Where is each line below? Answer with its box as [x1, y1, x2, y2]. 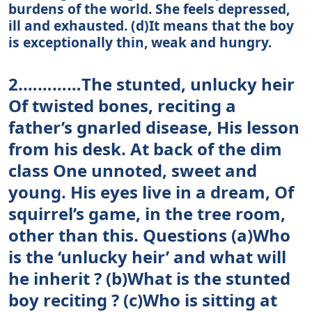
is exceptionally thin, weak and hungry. [8, 32, 272, 52]
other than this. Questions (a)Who [8, 223, 290, 247]
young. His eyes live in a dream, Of [8, 180, 294, 203]
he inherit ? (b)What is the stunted [8, 266, 290, 290]
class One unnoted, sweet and [8, 158, 257, 182]
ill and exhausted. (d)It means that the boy [8, 15, 294, 35]
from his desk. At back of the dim [8, 136, 282, 160]
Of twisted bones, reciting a [8, 93, 236, 117]
